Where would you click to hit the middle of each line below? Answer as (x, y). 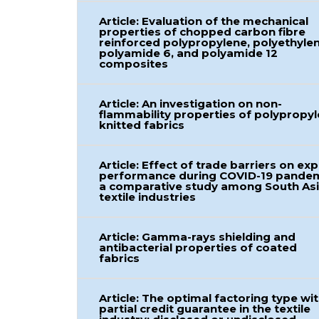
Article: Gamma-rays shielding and (198, 237)
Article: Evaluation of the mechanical (204, 21)
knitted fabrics (142, 125)
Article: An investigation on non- (191, 104)
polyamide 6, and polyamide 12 (189, 53)
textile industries (148, 197)
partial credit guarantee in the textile (205, 309)
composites (134, 64)
